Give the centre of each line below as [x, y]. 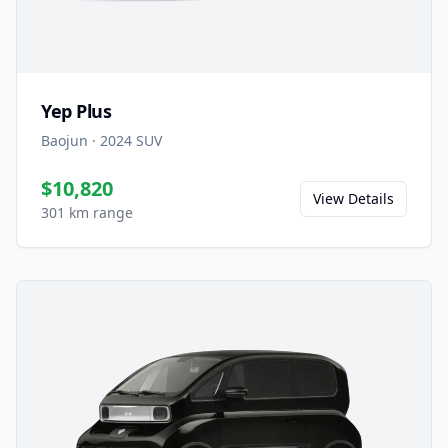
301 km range [87, 212]
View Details [353, 198]
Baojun [64, 140]
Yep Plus [76, 110]
